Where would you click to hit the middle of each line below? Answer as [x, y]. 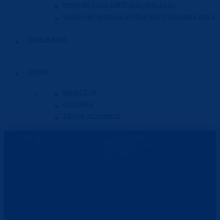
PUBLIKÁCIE [47, 39]
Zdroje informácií [92, 115]
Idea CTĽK [80, 92]
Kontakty [78, 104]
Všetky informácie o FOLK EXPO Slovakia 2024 [139, 16]
